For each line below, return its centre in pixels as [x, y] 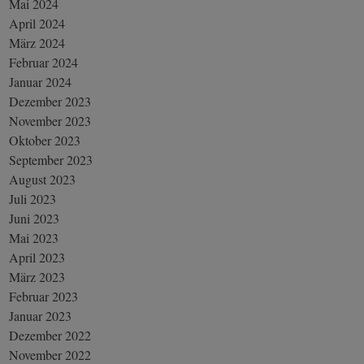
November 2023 [50, 120]
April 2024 [37, 23]
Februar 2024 [44, 62]
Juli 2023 [33, 198]
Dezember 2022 [50, 335]
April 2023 [37, 257]
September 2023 [51, 159]
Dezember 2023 [50, 101]
